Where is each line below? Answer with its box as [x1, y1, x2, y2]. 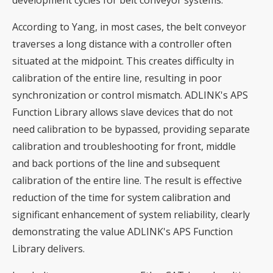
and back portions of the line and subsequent [12, 157, 220, 171]
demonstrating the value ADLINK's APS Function [12, 225, 233, 239]
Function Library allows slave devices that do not [12, 105, 233, 119]
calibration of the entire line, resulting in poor [12, 71, 222, 85]
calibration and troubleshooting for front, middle [12, 140, 236, 154]
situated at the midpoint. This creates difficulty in [12, 54, 234, 68]
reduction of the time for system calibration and [12, 191, 230, 205]
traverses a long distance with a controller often [12, 37, 232, 51]
